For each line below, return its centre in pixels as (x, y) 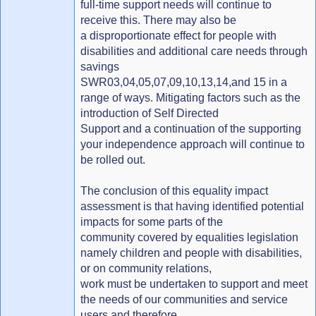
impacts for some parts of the (152, 221)
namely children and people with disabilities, (191, 253)
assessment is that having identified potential (192, 206)
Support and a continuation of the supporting (191, 128)
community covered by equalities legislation (189, 237)
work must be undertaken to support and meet (194, 284)
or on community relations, (146, 268)
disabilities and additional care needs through (194, 51)
